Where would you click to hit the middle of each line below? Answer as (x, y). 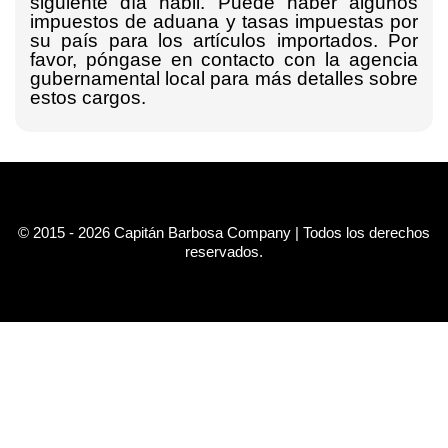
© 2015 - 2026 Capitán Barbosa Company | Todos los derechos (224, 232)
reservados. (224, 251)
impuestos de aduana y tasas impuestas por (224, 21)
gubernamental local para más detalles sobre (224, 78)
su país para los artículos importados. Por (224, 40)
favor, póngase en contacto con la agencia (224, 59)
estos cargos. (88, 97)
